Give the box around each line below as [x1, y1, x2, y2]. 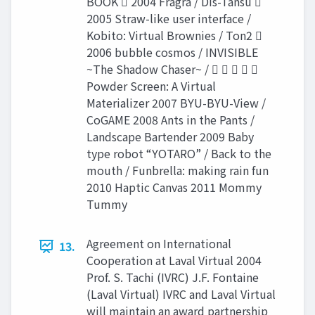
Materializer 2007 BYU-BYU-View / [86, 94, 266, 111]
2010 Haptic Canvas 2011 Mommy [86, 179, 262, 195]
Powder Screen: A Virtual [86, 77, 216, 94]
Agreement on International [86, 235, 231, 252]
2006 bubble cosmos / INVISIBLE [86, 44, 258, 60]
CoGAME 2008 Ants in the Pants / [86, 111, 255, 128]
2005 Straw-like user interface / [86, 10, 251, 27]
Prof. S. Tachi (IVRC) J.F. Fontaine [86, 269, 259, 285]
